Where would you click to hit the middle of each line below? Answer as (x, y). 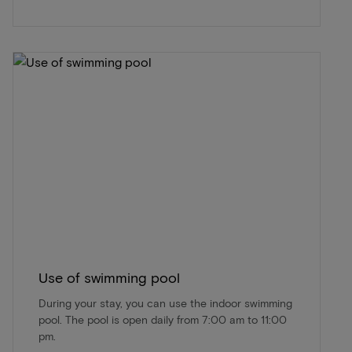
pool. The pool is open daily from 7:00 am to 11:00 (163, 319)
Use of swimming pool (109, 277)
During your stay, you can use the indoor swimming (165, 302)
